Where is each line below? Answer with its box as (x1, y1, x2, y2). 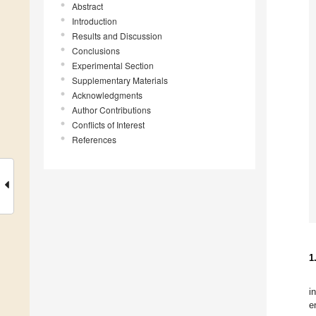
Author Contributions (72, 104, 151, 116)
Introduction (72, 15, 117, 28)
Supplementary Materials (72, 74, 168, 87)
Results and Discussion (72, 30, 162, 42)
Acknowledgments (72, 89, 142, 102)
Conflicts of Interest (72, 119, 145, 131)
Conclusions (72, 44, 120, 57)
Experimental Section (72, 59, 154, 72)
